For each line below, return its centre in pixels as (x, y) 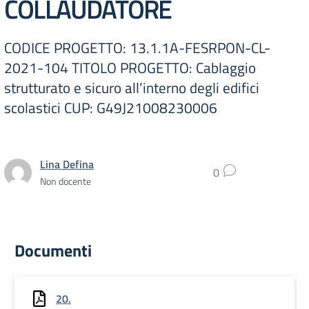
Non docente (66, 181)
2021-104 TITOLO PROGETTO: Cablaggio (130, 68)
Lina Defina (67, 164)
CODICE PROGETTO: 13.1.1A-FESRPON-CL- (137, 48)
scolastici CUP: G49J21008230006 (111, 108)
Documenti (53, 250)
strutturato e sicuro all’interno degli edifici (132, 88)
